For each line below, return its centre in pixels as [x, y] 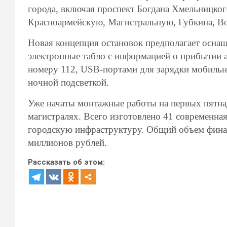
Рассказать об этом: [66, 162]
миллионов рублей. [67, 143]
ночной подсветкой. [68, 82]
